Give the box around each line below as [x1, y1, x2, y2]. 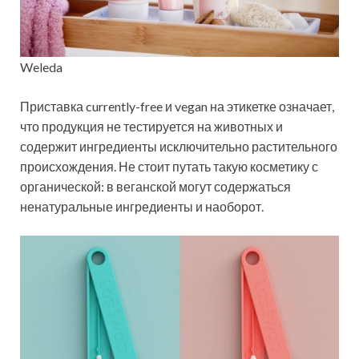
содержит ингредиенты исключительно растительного [20, 138, 337, 154]
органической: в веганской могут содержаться [20, 178, 291, 194]
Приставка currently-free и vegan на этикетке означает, [20, 98, 334, 114]
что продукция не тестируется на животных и [20, 118, 283, 134]
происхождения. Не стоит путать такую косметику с [20, 158, 318, 174]
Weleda [20, 58, 63, 75]
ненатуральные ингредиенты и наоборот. [20, 198, 264, 214]
